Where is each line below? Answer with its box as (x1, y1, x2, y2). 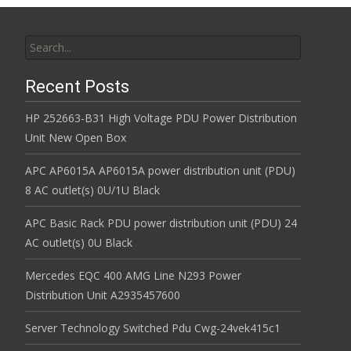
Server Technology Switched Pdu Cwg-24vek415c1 (25, 320, 280, 335)
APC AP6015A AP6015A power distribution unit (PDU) (25, 163, 295, 178)
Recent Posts (25, 77, 129, 96)
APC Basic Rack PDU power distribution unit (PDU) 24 (25, 215, 297, 230)
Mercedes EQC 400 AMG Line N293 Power (25, 268, 241, 283)
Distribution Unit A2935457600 (25, 288, 180, 302)
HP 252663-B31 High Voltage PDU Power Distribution (25, 110, 297, 125)
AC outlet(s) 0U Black (25, 235, 132, 250)
